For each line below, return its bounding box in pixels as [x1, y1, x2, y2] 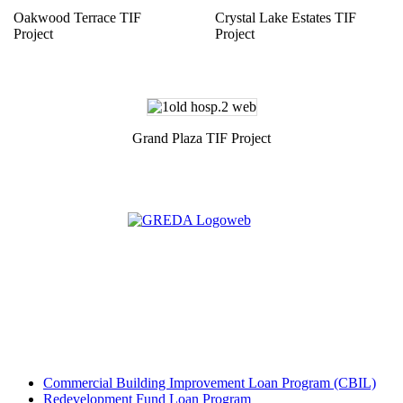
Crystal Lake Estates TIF [215, 9, 356, 25]
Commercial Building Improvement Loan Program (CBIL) [43, 374, 376, 390]
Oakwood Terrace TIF [13, 9, 141, 25]
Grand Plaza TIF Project [132, 130, 271, 146]
